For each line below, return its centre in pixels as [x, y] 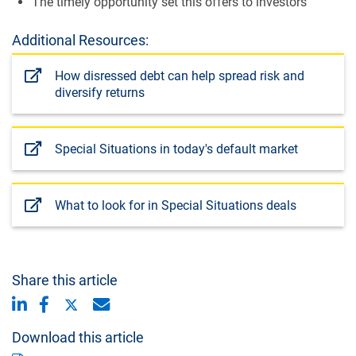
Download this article [78, 337]
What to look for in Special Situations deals [176, 205]
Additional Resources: [80, 40]
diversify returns [100, 92]
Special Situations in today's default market [176, 149]
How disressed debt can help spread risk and [180, 75]
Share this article [65, 280]
